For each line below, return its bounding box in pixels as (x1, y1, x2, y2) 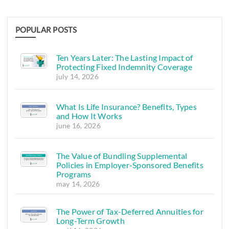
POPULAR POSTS (15, 25, 77, 35)
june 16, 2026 (56, 121, 101, 130)
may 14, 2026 (56, 179, 100, 189)
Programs (56, 169, 91, 179)
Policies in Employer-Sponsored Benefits (56, 160, 204, 170)
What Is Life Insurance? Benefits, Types (56, 102, 197, 112)
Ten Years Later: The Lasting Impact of (56, 53, 193, 63)
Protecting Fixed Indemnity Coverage (56, 62, 192, 72)
